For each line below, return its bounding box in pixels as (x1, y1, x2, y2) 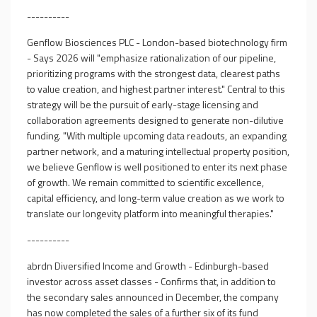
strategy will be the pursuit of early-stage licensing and (27, 97, 258, 112)
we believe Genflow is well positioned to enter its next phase (27, 159, 287, 174)
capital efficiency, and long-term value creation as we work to (27, 190, 284, 205)
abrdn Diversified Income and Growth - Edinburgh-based (27, 258, 269, 273)
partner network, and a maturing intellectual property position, (27, 144, 289, 158)
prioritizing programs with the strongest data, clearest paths (27, 66, 280, 81)
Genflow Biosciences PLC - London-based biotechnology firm (27, 35, 287, 50)
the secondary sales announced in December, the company (27, 289, 279, 304)
